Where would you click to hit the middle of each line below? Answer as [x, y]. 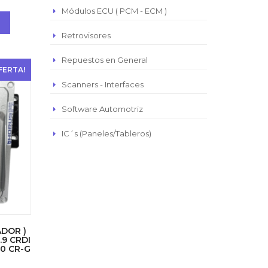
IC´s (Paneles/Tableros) [106, 133]
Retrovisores [86, 35]
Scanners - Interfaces [102, 84]
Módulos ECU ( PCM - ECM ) [114, 11]
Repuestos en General [104, 60]
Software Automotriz [102, 109]
